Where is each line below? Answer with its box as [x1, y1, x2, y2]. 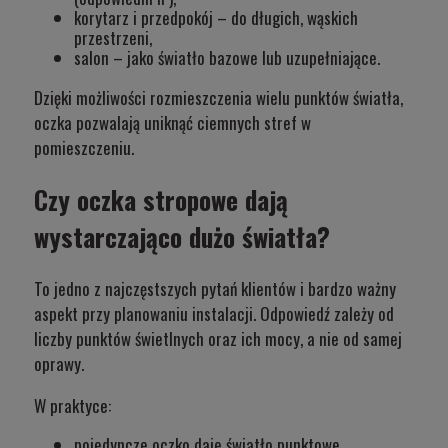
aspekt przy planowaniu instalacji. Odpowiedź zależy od [34, 300, 394, 326]
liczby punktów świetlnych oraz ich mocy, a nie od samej [34, 325, 402, 351]
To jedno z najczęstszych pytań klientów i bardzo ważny [34, 275, 396, 301]
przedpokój [141, 4, 213, 30]
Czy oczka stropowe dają [34, 180, 288, 218]
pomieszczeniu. [34, 134, 134, 160]
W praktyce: [34, 392, 111, 418]
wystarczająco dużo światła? [34, 217, 330, 255]
